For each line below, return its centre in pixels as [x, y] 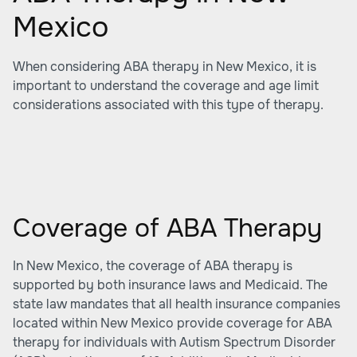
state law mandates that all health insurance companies [177, 304]
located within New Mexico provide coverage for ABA [173, 323]
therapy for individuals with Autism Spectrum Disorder [174, 342]
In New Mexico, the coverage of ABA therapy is [153, 266]
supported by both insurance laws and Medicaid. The [170, 285]
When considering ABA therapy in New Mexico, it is [165, 67]
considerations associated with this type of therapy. [168, 105]
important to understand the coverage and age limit [166, 86]
